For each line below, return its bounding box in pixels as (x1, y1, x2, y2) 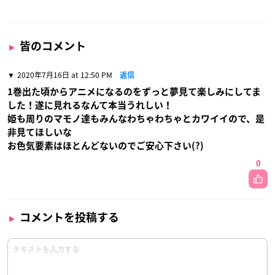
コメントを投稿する (20, 212, 119, 223)
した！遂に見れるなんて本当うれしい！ (7, 101, 172, 110)
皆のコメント (20, 41, 86, 52)
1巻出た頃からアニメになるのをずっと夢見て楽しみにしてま (7, 87, 261, 96)
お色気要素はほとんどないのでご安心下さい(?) (7, 141, 204, 150)
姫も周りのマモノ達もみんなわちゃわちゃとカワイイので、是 (7, 114, 265, 123)
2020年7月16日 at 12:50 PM (17, 69, 112, 80)
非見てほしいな (7, 128, 72, 137)
